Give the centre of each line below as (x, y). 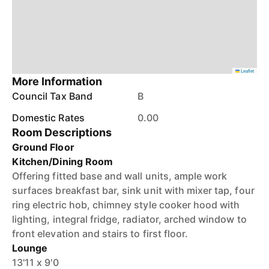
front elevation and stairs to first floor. (100, 234)
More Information (57, 81)
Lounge (30, 248)
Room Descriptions (62, 132)
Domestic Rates (48, 118)
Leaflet (247, 71)
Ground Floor (43, 147)
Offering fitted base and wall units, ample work (120, 176)
